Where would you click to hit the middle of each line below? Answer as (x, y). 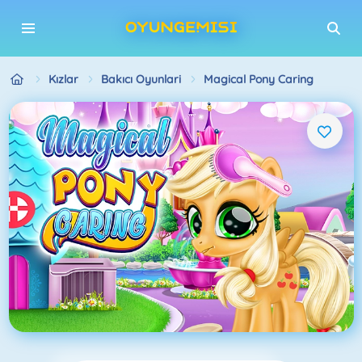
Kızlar (63, 79)
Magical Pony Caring (258, 79)
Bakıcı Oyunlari (141, 79)
